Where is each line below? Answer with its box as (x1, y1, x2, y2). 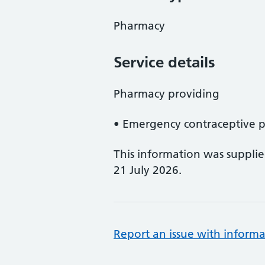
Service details (114, 53, 215, 72)
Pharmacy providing (114, 87, 219, 101)
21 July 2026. (114, 163, 182, 177)
